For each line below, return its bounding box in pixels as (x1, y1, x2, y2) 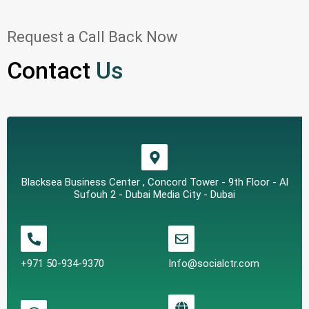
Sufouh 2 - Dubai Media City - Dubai (74, 188, 235, 201)
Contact (7, 57, 90, 84)
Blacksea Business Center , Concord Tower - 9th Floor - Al (21, 176, 288, 188)
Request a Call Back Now (7, 28, 178, 46)
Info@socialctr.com (168, 257, 259, 270)
